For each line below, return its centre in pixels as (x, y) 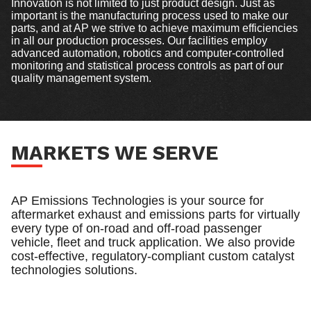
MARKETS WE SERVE (115, 152)
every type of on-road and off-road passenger (136, 228)
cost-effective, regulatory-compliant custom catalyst (153, 256)
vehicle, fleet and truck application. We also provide (153, 242)
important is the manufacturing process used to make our (150, 15)
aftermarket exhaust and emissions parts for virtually (155, 214)
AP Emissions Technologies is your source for (137, 200)
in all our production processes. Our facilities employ (139, 40)
